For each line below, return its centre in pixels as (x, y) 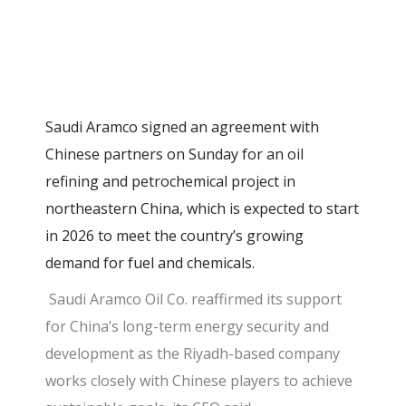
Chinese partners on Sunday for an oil (175, 154)
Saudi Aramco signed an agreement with (183, 127)
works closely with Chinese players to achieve (199, 381)
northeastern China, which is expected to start (203, 208)
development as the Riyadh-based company (193, 353)
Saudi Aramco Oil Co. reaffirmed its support (194, 299)
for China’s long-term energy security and (188, 326)
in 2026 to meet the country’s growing (175, 236)
